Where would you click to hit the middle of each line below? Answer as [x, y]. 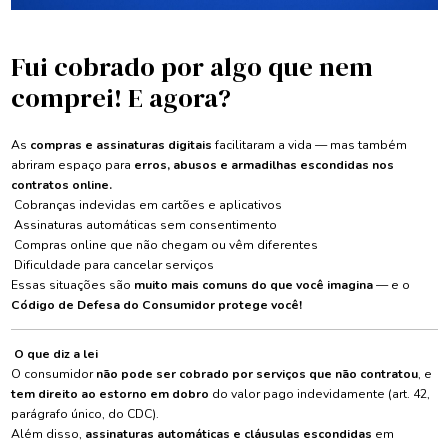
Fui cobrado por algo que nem [191, 67]
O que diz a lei [54, 354]
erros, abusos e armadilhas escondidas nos [263, 165]
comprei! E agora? [120, 98]
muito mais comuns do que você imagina [253, 285]
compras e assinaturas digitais [120, 145]
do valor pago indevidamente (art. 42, [319, 394]
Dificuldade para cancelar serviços [112, 265]
